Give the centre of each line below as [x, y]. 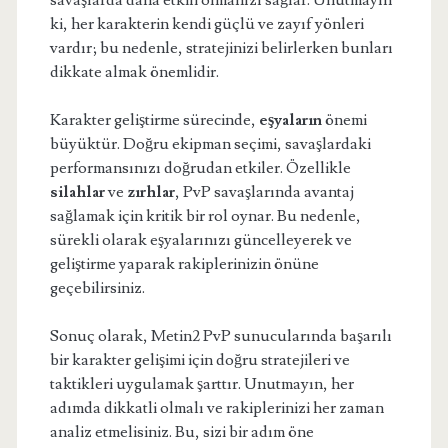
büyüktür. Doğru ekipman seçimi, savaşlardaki [210, 144]
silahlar [77, 192]
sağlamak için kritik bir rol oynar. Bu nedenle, [205, 216]
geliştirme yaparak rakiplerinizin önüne [184, 264]
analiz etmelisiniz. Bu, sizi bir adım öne [181, 432]
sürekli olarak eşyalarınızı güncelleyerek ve [200, 240]
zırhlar [150, 192]
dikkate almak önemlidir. [134, 72]
